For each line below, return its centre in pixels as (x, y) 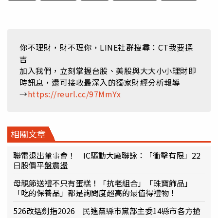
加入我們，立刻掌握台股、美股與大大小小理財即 (108, 70)
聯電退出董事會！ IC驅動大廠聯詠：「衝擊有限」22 (107, 155)
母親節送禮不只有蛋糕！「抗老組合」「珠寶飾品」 (103, 183)
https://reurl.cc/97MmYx (74, 94)
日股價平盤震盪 (40, 165)
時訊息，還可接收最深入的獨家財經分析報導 (100, 82)
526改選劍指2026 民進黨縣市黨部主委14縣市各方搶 (107, 210)
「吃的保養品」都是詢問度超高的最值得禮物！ (95, 192)
